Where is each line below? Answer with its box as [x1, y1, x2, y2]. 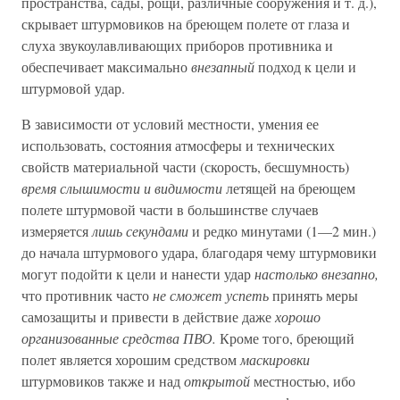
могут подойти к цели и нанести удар [21, 264, 254, 283]
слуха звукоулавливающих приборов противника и [21, 36, 333, 54]
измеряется [21, 221, 92, 240]
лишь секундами [92, 221, 188, 240]
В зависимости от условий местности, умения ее [21, 114, 319, 133]
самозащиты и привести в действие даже [21, 307, 275, 326]
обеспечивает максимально [21, 57, 191, 76]
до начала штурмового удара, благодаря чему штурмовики [21, 243, 377, 262]
